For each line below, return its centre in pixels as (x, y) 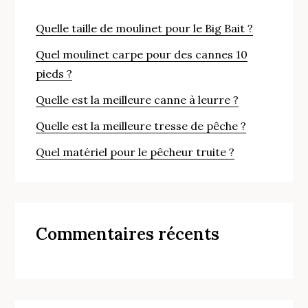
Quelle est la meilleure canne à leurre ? (137, 99)
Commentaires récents (128, 234)
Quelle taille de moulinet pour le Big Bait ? (145, 28)
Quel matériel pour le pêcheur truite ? (135, 152)
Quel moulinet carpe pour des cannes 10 (142, 54)
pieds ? (54, 73)
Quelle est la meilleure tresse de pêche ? (141, 125)
